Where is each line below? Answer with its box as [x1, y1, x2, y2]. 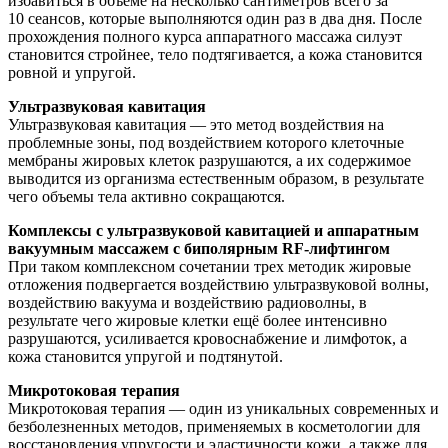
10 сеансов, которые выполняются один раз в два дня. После [8, 9, 422, 27]
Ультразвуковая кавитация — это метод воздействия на [8, 115, 384, 133]
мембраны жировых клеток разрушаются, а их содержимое [8, 151, 411, 169]
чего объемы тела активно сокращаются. [8, 187, 285, 205]
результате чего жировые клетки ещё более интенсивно [8, 311, 387, 329]
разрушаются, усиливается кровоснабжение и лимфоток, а [8, 329, 407, 347]
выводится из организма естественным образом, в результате [8, 169, 424, 187]
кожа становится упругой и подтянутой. [8, 347, 283, 365]
